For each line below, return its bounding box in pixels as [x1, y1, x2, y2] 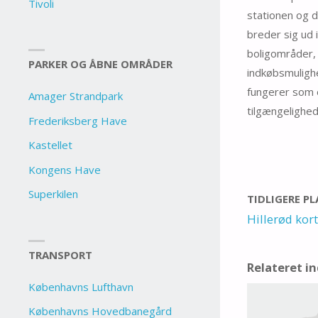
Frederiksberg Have [28, 113, 128, 128]
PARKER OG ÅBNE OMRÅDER [28, 57, 173, 72]
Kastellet [28, 138, 73, 153]
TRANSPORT [28, 247, 93, 262]
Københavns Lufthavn [28, 279, 134, 294]
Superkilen [28, 187, 79, 202]
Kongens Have [28, 162, 102, 177]
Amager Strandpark [28, 89, 124, 104]
